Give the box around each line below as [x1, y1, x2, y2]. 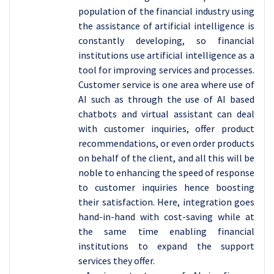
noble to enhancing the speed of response [78, 166, 254, 179]
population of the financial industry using [78, 5, 254, 17]
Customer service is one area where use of [78, 78, 254, 91]
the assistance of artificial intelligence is [78, 20, 254, 32]
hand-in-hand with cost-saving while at [78, 210, 254, 223]
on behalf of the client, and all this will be [78, 152, 254, 164]
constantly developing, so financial [78, 34, 254, 46]
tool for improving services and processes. [78, 64, 254, 76]
